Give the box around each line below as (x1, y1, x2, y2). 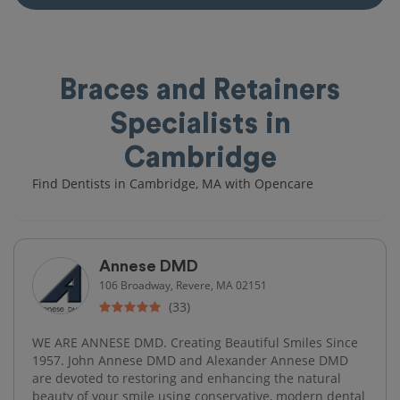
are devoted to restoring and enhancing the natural (32, 369, 341, 387)
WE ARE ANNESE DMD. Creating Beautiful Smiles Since (32, 333, 358, 351)
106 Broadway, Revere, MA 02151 (99, 277, 267, 292)
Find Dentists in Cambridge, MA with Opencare (32, 174, 313, 192)
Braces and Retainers (60, 75, 340, 104)
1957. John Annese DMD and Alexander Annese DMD (32, 351, 348, 369)
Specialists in (109, 109, 291, 138)
